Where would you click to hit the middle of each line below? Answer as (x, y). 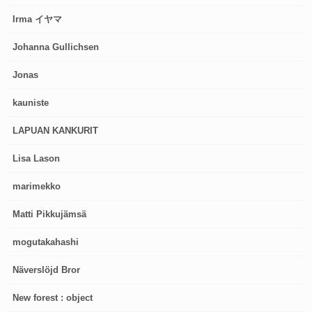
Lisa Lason (37, 158)
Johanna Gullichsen (56, 47)
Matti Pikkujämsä (50, 214)
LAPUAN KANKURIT (56, 131)
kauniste (31, 103)
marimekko (37, 186)
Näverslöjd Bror (47, 270)
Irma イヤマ (38, 19)
